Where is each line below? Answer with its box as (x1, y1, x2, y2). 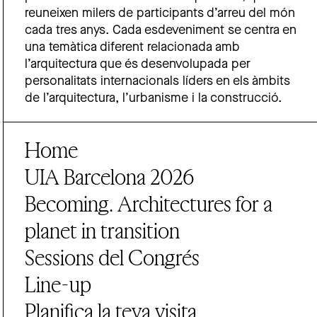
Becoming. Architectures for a (25, 190, 273, 217)
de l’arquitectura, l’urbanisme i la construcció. (25, 91, 282, 105)
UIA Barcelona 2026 (25, 163, 195, 190)
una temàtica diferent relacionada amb (25, 40, 241, 54)
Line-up (25, 271, 92, 297)
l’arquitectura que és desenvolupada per (25, 57, 251, 71)
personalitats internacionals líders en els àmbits (25, 74, 291, 88)
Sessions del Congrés (25, 244, 200, 270)
